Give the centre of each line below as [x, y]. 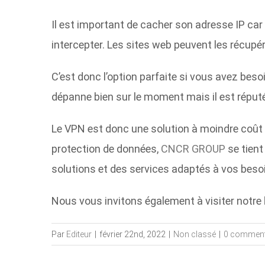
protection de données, [105, 149]
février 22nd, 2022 [132, 235]
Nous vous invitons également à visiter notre [156, 201]
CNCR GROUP [193, 149]
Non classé [195, 235]
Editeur [79, 235]
